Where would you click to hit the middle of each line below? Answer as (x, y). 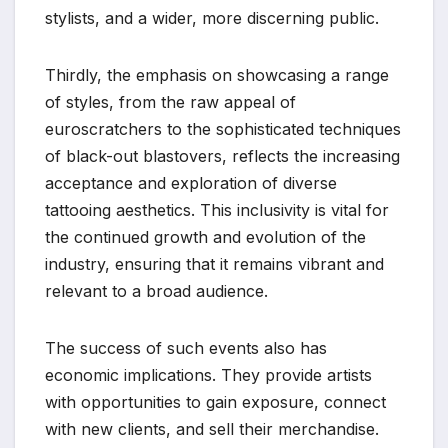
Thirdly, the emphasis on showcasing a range (217, 74)
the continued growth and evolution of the (205, 236)
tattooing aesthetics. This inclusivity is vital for (217, 209)
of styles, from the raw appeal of (170, 101)
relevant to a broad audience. (156, 290)
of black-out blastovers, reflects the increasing (222, 155)
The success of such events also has (186, 347)
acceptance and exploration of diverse (191, 182)
